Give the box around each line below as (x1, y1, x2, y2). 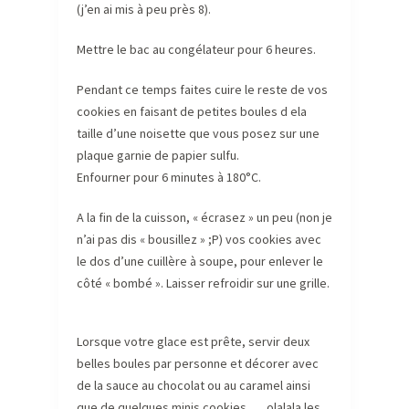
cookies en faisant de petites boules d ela (77, 102, 307, 120)
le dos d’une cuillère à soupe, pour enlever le (77, 252, 323, 269)
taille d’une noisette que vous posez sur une (77, 124, 320, 142)
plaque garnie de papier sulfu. (77, 146, 239, 163)
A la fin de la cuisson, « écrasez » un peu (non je (77, 208, 332, 225)
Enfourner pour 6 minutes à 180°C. (77, 168, 261, 185)
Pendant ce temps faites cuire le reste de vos (77, 80, 328, 98)
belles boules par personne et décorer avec (77, 354, 319, 372)
